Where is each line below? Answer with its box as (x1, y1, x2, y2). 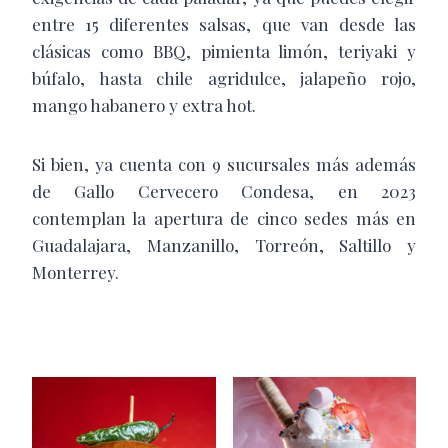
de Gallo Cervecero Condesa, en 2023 (32, 180, 416, 203)
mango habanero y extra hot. (32, 94, 256, 117)
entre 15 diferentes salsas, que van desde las (32, 13, 416, 36)
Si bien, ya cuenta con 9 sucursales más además (32, 153, 416, 176)
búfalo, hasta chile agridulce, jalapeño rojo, (32, 67, 416, 90)
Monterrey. (32, 261, 119, 284)
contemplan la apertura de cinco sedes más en (32, 207, 416, 230)
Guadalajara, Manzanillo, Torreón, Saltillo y (32, 234, 416, 257)
